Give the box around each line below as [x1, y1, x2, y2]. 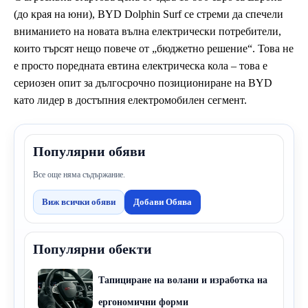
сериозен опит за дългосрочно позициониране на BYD [14, 77, 272, 89]
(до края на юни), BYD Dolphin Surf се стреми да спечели [14, 8, 283, 20]
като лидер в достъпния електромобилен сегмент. [14, 94, 247, 106]
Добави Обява [133, 197, 192, 207]
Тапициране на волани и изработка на [98, 275, 267, 285]
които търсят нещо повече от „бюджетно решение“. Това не [14, 43, 294, 54]
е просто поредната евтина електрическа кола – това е [14, 60, 267, 71]
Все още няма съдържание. [33, 170, 125, 179]
